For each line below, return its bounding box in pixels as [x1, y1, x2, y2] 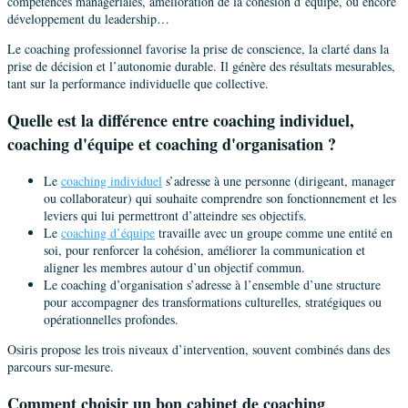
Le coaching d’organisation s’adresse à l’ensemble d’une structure [44, 276, 381, 294]
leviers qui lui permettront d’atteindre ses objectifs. [44, 207, 307, 225]
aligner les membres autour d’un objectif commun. [44, 259, 305, 277]
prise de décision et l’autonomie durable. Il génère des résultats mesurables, [7, 57, 395, 76]
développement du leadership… [7, 10, 169, 28]
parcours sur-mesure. [7, 358, 114, 376]
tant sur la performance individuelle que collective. [7, 75, 269, 93]
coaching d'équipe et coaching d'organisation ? [7, 132, 336, 157]
